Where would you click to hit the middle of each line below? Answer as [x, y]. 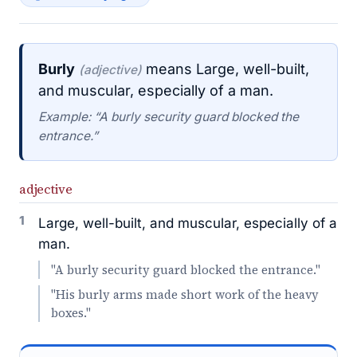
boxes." [71, 313]
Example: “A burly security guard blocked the [169, 117]
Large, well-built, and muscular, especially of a [188, 223]
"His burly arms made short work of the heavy [185, 294]
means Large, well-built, [226, 69]
